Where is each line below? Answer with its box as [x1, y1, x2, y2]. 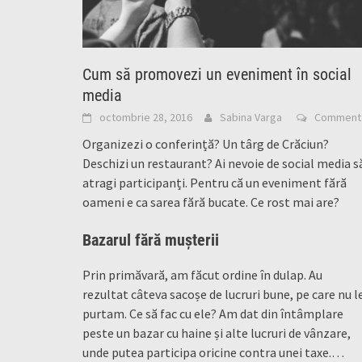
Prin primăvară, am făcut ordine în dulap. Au [82, 267, 322, 284]
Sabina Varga [220, 110, 282, 125]
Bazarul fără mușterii [82, 230, 219, 250]
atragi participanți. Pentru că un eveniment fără [82, 175, 347, 192]
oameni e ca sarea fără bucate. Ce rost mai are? [82, 194, 339, 211]
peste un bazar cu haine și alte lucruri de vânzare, [82, 325, 351, 342]
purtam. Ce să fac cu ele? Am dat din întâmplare [82, 305, 343, 322]
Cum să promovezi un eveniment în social [82, 65, 351, 85]
